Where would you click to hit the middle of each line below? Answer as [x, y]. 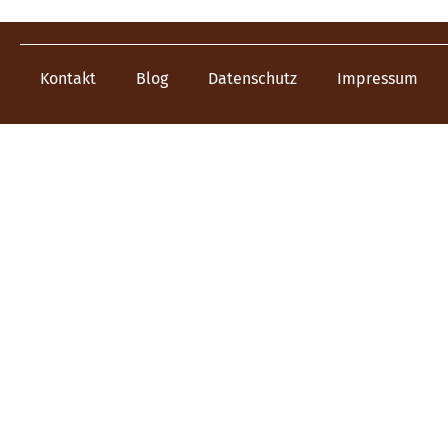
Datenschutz [252, 78]
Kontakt [68, 78]
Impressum [377, 78]
